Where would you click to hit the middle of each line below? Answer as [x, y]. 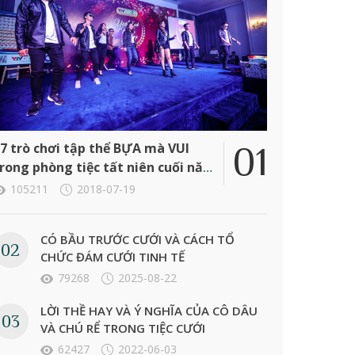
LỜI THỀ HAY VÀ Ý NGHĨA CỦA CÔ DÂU [149, 311]
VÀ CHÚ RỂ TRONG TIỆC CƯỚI [122, 328]
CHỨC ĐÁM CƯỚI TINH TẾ [112, 257]
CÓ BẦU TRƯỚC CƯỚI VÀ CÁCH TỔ [137, 240]
